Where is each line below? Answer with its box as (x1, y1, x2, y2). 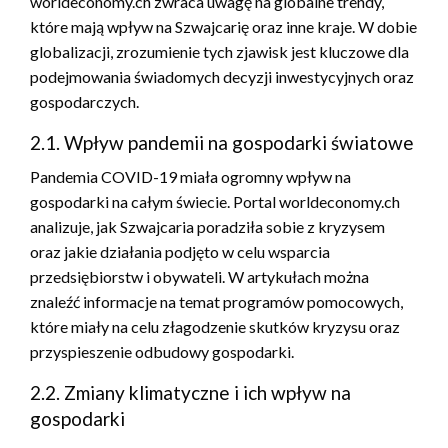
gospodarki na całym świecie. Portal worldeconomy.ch (30, 191, 400, 211)
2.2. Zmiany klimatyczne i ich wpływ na (30, 380, 351, 404)
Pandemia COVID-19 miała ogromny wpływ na (30, 166, 351, 186)
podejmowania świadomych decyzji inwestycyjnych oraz (30, 66, 414, 86)
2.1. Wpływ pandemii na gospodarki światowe (30, 130, 414, 154)
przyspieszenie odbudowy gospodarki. (30, 341, 294, 361)
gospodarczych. (30, 91, 139, 111)
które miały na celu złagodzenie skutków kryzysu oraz (30, 316, 400, 336)
